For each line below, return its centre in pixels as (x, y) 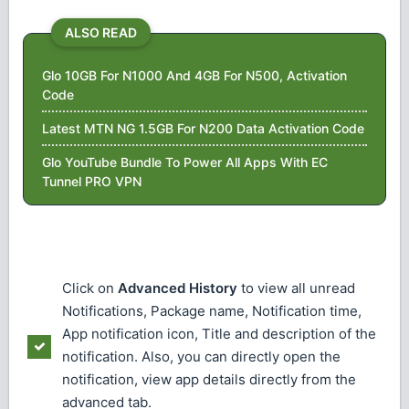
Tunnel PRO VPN (92, 182)
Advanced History (178, 288)
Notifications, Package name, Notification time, (212, 310)
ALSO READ (101, 32)
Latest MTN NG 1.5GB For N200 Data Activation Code (203, 129)
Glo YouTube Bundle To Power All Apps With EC (185, 163)
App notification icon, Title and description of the (219, 333)
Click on (90, 288)
